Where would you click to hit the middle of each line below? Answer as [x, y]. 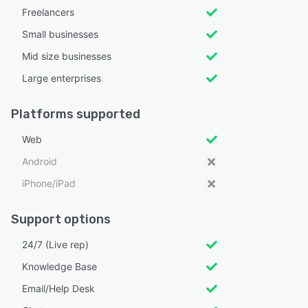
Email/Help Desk [58, 289]
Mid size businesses [67, 56]
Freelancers [48, 12]
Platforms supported [76, 114]
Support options [61, 220]
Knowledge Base [59, 267]
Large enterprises [62, 78]
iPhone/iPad [49, 184]
